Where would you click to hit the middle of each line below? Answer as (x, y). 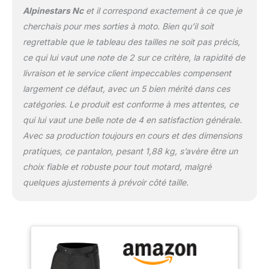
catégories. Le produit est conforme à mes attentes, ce (130, 104)
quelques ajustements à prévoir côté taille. (105, 183)
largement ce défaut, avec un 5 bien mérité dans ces (126, 89)
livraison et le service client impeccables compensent (127, 73)
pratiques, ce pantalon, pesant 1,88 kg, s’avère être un (130, 151)
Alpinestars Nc (53, 11)
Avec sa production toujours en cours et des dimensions (132, 136)
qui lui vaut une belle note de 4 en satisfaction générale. (132, 120)
